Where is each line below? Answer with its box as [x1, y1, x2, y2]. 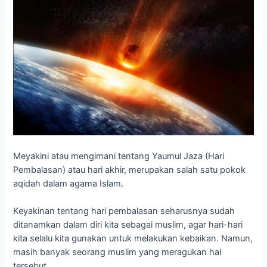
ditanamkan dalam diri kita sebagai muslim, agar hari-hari [13, 219, 243, 231]
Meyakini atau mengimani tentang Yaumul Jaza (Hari [13, 150, 225, 162]
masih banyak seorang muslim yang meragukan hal [13, 247, 222, 258]
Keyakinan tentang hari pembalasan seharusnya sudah [13, 206, 235, 217]
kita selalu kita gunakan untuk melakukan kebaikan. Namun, [13, 233, 253, 244]
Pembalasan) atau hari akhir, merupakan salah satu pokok [13, 164, 246, 175]
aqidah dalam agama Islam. [13, 178, 124, 189]
